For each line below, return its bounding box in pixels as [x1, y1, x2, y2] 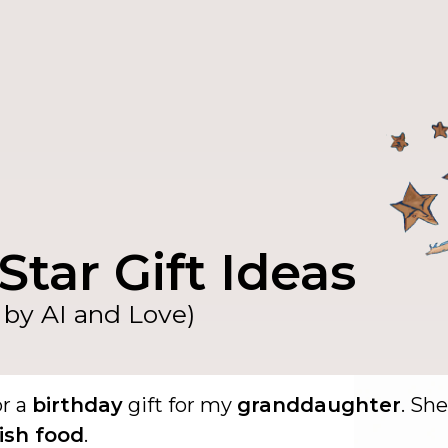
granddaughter [237, 393, 401, 417]
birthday [32, 393, 123, 417]
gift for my [123, 393, 237, 417]
